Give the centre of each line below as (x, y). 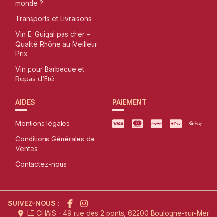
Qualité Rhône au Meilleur (56, 44)
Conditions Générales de (55, 139)
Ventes (27, 149)
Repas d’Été (35, 79)
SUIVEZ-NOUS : (34, 203)
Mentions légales (43, 124)
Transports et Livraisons (54, 19)
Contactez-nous (41, 164)
